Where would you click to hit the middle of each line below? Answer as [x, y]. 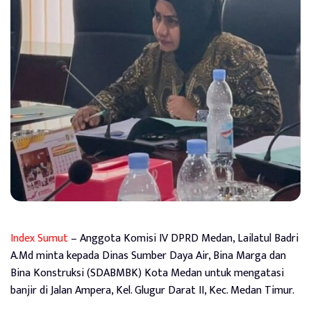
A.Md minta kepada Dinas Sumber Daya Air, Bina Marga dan [148, 255]
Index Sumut [39, 238]
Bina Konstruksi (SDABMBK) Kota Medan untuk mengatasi [147, 273]
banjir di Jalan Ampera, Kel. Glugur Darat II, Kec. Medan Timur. [152, 290]
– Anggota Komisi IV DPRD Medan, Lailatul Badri [183, 238]
